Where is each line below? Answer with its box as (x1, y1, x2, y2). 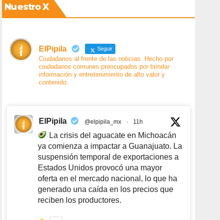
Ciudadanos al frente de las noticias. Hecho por (39, 55, 174, 62)
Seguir (96, 46, 113, 52)
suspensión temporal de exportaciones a (38, 152, 179, 161)
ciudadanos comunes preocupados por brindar (39, 62, 170, 70)
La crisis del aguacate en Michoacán (47, 131, 176, 139)
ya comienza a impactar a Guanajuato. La (38, 141, 183, 150)
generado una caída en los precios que (38, 185, 174, 193)
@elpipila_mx (84, 118, 122, 125)
